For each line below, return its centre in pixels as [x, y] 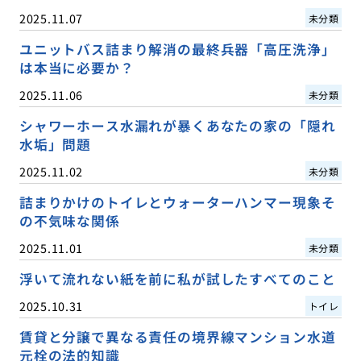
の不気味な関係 [69, 220]
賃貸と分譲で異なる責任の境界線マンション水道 [177, 336]
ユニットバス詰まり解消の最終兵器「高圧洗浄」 [177, 49]
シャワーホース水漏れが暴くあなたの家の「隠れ [177, 125]
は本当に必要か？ [77, 67]
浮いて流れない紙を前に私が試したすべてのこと [177, 278]
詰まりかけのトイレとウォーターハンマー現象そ [177, 202]
